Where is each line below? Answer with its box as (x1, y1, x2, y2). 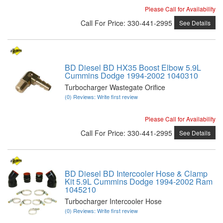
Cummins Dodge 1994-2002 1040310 (65, 70, 198, 81)
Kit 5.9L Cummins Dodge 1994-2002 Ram (65, 176, 213, 187)
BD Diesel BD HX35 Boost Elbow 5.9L (65, 62, 201, 73)
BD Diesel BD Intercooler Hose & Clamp (65, 168, 208, 179)
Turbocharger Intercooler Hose (65, 196, 162, 206)
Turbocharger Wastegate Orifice (65, 82, 165, 92)
